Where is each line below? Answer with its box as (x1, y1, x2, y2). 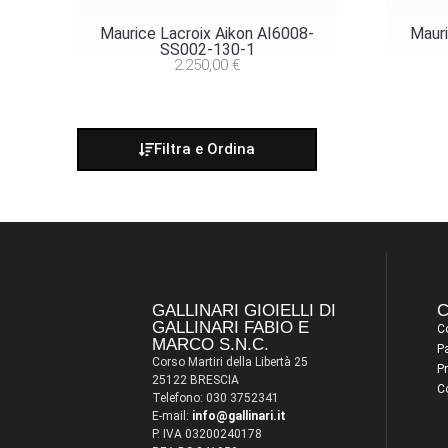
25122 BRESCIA (152, 372, 239, 387)
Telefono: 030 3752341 (152, 390, 279, 405)
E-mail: (152, 408, 192, 423)
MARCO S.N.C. (152, 334, 269, 354)
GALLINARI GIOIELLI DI (152, 300, 336, 320)
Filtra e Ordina (154, 140, 256, 159)
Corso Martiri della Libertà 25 (152, 354, 308, 369)
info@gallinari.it (192, 408, 286, 423)
